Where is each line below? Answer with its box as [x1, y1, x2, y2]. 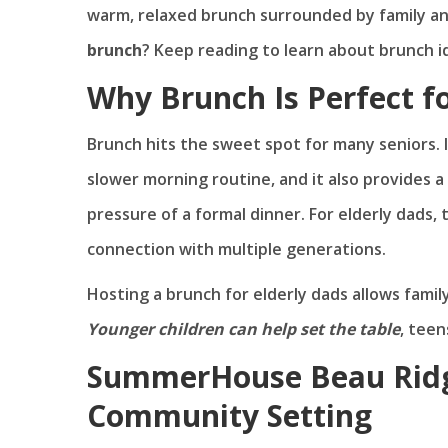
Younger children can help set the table [87, 318, 400, 341]
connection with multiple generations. [87, 238, 386, 261]
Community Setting [87, 395, 372, 437]
